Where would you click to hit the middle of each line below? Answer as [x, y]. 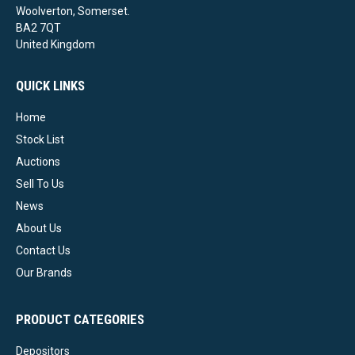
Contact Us [43, 251]
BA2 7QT [38, 28]
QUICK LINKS [50, 86]
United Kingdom [55, 45]
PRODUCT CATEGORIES [80, 320]
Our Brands [44, 273]
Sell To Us [40, 184]
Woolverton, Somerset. [73, 11]
